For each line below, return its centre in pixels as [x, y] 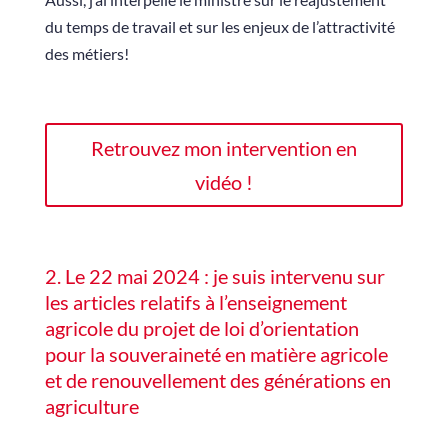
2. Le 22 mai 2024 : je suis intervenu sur [214, 276]
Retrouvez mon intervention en [223, 148]
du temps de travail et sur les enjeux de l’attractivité [219, 26]
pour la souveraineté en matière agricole [216, 354]
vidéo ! [223, 182]
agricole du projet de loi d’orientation [201, 328]
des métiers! [86, 53]
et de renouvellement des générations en [217, 380]
